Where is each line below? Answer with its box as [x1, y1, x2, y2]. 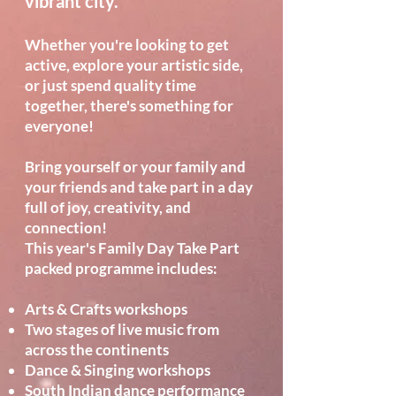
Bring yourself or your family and [25, 157, 246, 176]
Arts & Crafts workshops [25, 300, 187, 318]
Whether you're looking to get [25, 35, 229, 54]
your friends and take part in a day [25, 178, 253, 196]
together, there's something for [25, 96, 233, 115]
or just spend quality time [25, 76, 196, 95]
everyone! [25, 117, 94, 135]
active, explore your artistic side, [25, 56, 243, 74]
